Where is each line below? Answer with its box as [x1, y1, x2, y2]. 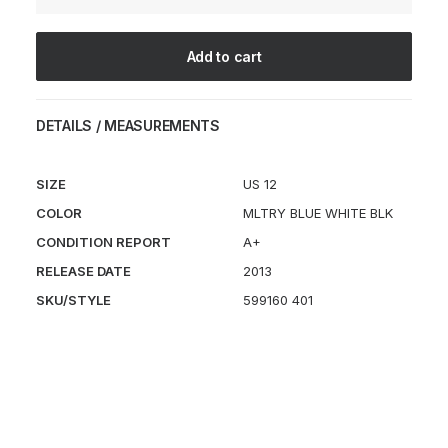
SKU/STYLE [36, 292, 111, 308]
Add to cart [186, 48, 262, 65]
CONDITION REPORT [36, 234, 171, 250]
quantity [35, 35, 85, 51]
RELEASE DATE [36, 263, 131, 279]
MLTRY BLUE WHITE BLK [243, 205, 393, 221]
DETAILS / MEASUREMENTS [36, 117, 220, 134]
